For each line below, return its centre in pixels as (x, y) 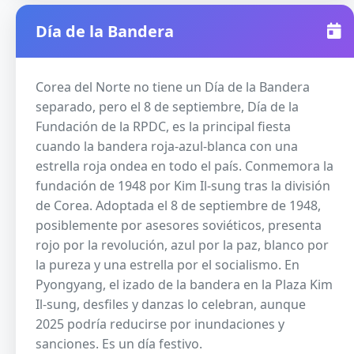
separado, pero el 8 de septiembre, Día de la (167, 107)
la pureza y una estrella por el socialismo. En (168, 265)
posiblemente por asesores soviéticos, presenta (179, 226)
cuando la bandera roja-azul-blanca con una (167, 147)
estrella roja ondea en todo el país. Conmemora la (185, 166)
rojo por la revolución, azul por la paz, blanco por (182, 245)
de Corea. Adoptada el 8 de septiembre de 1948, (178, 206)
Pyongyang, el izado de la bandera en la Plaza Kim (184, 285)
